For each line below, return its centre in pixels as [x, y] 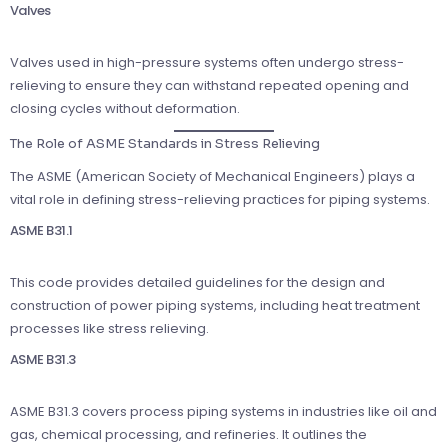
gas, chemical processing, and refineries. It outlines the [188, 435]
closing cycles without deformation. [125, 109]
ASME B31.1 [41, 231]
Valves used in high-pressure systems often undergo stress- [207, 63]
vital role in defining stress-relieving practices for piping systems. [220, 200]
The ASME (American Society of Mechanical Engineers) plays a [212, 177]
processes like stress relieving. [109, 329]
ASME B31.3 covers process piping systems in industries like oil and [223, 412]
